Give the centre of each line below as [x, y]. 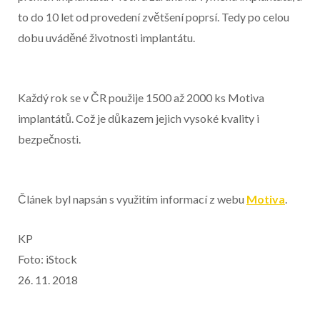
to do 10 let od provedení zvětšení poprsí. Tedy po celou [154, 16]
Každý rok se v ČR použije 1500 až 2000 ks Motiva [141, 97]
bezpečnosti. [49, 139]
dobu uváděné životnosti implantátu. [106, 37]
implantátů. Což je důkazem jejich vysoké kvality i [139, 118]
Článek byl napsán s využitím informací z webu [132, 199]
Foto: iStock [47, 259]
